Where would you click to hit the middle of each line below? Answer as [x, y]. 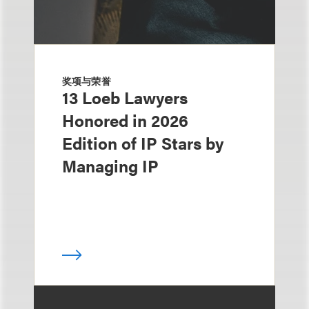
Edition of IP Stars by [143, 143]
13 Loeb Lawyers [125, 98]
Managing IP [110, 166]
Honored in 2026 [125, 120]
